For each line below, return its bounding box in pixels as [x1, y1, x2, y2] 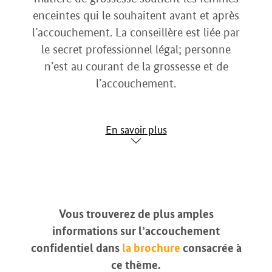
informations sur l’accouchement [52, 223, 220, 239]
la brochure [121, 240, 180, 256]
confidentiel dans [30, 240, 122, 256]
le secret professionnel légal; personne [41, 42, 231, 57]
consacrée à [180, 240, 242, 256]
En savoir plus [105, 123, 167, 137]
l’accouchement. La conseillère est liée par [32, 25, 240, 40]
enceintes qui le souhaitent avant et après [33, 8, 239, 23]
